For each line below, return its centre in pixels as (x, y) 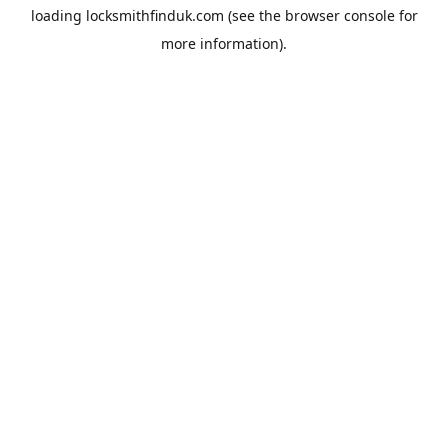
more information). (224, 43)
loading (58, 15)
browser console (339, 15)
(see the (252, 15)
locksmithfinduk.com (154, 15)
